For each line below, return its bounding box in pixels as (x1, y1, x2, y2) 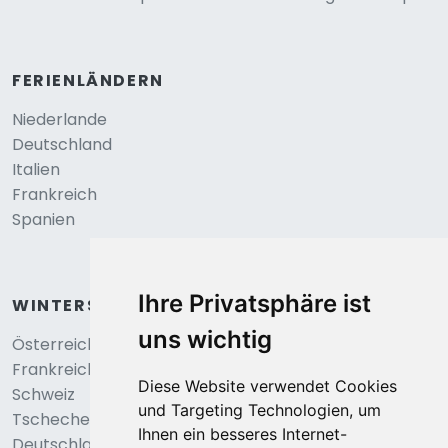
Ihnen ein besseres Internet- (137, 424, 347, 444)
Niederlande (12, 108, 107, 131)
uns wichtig (137, 325, 272, 354)
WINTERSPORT (12, 294, 150, 317)
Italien (12, 158, 60, 181)
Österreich (12, 333, 97, 356)
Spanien (12, 208, 75, 231)
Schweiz (12, 383, 75, 406)
